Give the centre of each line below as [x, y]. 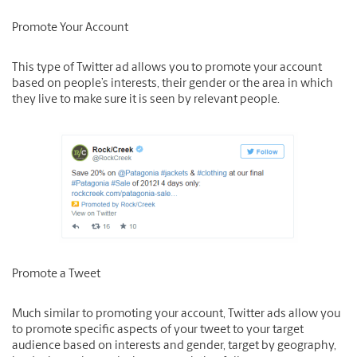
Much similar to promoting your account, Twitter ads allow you [176, 315]
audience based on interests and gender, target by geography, [174, 347]
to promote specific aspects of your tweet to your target [158, 331]
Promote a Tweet [56, 275]
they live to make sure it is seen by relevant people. [146, 100]
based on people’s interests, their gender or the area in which [173, 84]
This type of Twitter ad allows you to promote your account [167, 69]
